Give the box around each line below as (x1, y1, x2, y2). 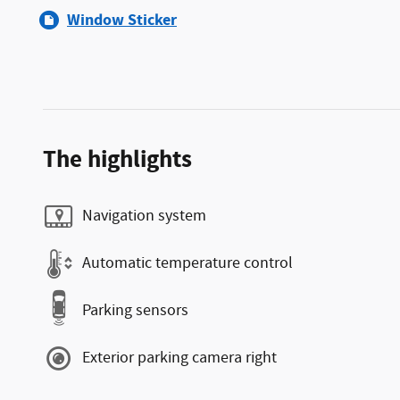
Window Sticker (67, 8, 177, 31)
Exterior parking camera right (82, 347, 277, 369)
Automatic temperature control (82, 253, 293, 274)
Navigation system (82, 205, 206, 227)
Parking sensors (82, 300, 188, 321)
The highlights (43, 143, 192, 176)
